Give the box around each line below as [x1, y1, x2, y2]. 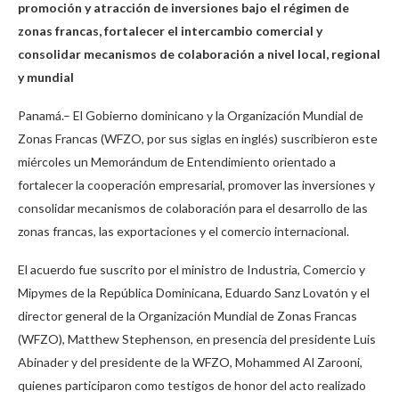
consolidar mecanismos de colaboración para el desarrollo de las [18, 200, 368, 216]
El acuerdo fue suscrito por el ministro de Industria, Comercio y [18, 262, 365, 277]
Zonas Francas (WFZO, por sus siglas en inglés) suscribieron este [18, 131, 378, 146]
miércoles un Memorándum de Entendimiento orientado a [18, 154, 336, 169]
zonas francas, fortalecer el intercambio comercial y [18, 23, 322, 38]
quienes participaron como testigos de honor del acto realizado [18, 378, 366, 393]
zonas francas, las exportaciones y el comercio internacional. [18, 224, 349, 239]
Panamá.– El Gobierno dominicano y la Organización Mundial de [18, 108, 363, 123]
